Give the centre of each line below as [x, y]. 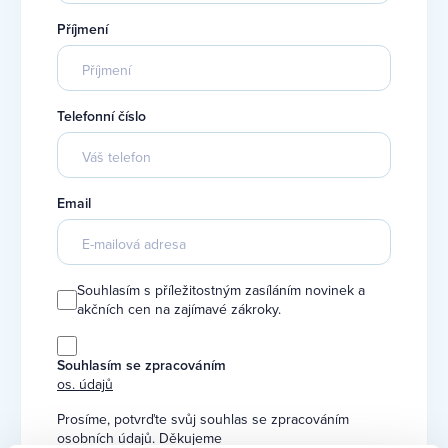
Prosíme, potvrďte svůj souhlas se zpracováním [203, 418]
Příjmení [82, 29]
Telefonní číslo [101, 116]
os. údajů [85, 383]
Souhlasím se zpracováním [141, 364]
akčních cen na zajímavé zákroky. [179, 309]
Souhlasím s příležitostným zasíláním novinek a [221, 290]
